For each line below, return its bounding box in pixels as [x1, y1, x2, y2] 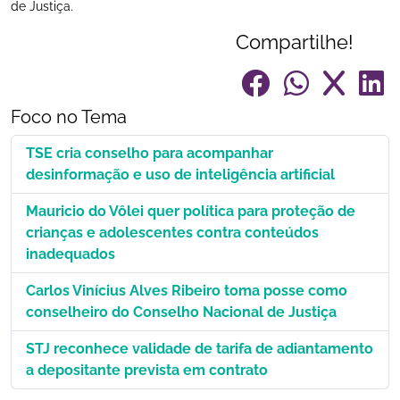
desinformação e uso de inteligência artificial [26, 166, 335, 183]
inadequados [26, 246, 115, 262]
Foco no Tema [11, 106, 127, 128]
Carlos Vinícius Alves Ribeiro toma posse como [26, 282, 347, 299]
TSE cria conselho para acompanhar [26, 145, 273, 162]
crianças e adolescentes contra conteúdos [26, 224, 319, 241]
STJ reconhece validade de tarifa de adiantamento [26, 340, 373, 357]
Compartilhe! [236, 31, 354, 54]
